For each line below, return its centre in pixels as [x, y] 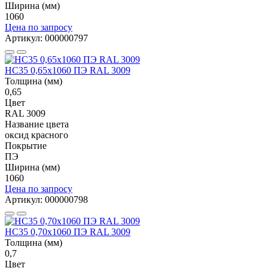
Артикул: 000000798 [46, 199]
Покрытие [26, 145]
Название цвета [37, 124]
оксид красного [38, 135]
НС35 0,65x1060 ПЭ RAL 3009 [68, 70]
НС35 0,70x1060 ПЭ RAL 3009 [68, 232]
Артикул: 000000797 [46, 38]
